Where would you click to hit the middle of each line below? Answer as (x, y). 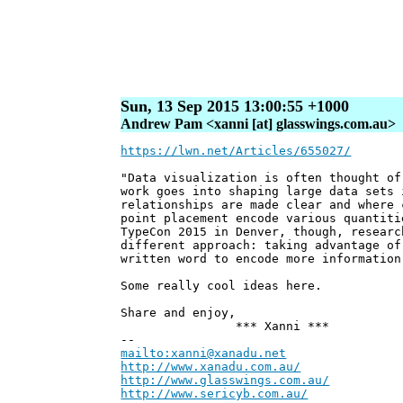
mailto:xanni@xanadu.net (204, 354)
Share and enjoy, (179, 313)
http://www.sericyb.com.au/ (215, 394)
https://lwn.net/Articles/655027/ (236, 151)
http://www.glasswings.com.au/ (225, 381)
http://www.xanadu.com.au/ (211, 367)
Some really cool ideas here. (222, 286)
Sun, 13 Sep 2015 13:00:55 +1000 (235, 107)
